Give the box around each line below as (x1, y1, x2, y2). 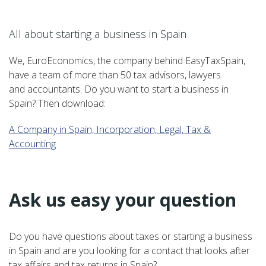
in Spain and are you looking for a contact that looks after (9, 244, 250, 258)
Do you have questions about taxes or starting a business (9, 230, 252, 243)
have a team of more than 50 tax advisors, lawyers (9, 68, 221, 82)
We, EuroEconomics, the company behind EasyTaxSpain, (9, 54, 245, 68)
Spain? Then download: (9, 97, 106, 110)
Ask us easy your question (9, 188, 236, 213)
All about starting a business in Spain (9, 27, 186, 42)
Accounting (9, 137, 56, 151)
